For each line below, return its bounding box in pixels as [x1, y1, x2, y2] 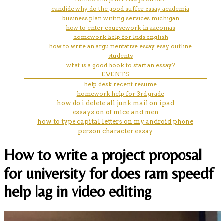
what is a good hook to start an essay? [66, 61, 175, 69]
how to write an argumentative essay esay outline [49, 42, 192, 50]
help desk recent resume [84, 80, 157, 88]
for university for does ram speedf [4, 164, 213, 183]
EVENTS [101, 70, 130, 78]
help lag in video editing [4, 182, 151, 201]
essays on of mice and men [72, 108, 159, 116]
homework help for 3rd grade [76, 89, 164, 97]
